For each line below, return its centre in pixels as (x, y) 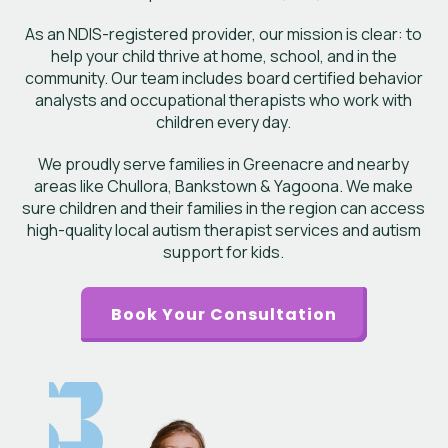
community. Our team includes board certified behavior (223, 78)
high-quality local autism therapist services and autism (223, 230)
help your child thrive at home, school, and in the (223, 56)
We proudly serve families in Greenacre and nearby (224, 164)
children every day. (224, 122)
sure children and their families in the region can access (224, 208)
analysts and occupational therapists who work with (224, 100)
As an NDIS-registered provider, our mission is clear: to (224, 34)
